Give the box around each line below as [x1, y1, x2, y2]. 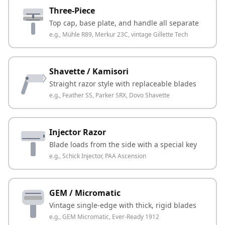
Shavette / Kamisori [49, 66, 129, 77]
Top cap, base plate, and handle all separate [49, 18, 199, 28]
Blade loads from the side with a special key [49, 140, 197, 149]
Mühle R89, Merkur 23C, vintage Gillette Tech [62, 30, 188, 39]
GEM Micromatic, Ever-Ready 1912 [62, 212, 159, 221]
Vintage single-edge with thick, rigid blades [49, 200, 196, 210]
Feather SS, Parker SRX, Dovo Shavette [62, 91, 170, 99]
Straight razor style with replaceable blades [49, 79, 196, 88]
